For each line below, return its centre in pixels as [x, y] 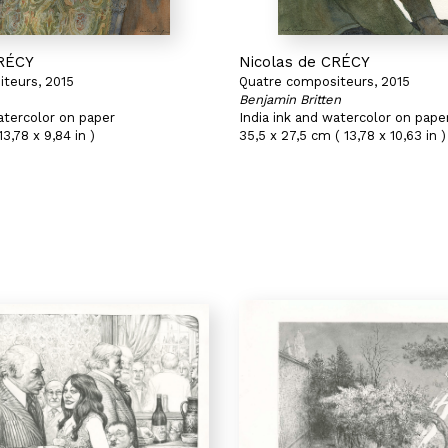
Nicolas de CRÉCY [304, 62]
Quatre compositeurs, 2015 [324, 81]
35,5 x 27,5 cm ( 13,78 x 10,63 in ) [342, 135]
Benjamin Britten [290, 99]
